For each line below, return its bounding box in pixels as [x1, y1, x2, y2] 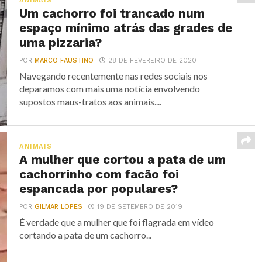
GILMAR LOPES [35, 203, 83, 211]
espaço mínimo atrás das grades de [19, 21, 233, 35]
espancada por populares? [19, 182, 178, 196]
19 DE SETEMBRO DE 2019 [97, 203, 183, 211]
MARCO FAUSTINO [35, 57, 94, 64]
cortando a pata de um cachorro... [19, 229, 152, 240]
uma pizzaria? [19, 36, 102, 50]
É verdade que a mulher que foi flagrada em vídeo [19, 216, 215, 227]
